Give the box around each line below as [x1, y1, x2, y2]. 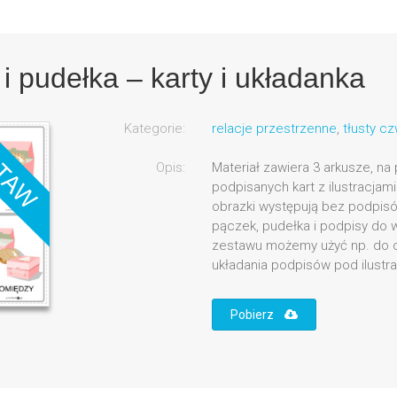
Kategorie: [123, 121, 185, 137]
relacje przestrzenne [211, 121, 337, 137]
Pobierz [230, 307, 284, 323]
